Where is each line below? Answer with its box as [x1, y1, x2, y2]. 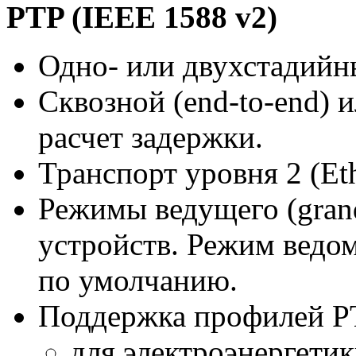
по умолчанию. [38, 263, 238, 298]
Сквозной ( [38, 84, 184, 119]
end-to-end [184, 84, 319, 119]
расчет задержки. [38, 120, 263, 155]
